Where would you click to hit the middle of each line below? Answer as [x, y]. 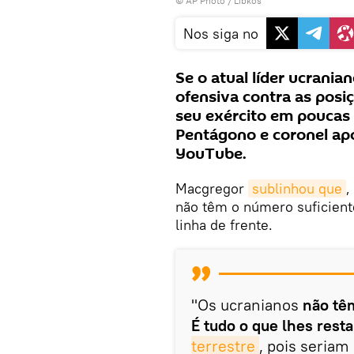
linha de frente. [224, 224]
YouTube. [211, 154]
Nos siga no [221, 33]
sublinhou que [297, 188]
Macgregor [212, 188]
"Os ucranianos [247, 304]
